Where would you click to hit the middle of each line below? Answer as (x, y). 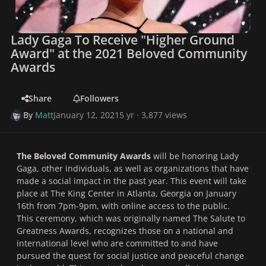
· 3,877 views (161, 115)
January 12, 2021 (87, 115)
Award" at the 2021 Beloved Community (129, 54)
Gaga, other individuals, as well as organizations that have (133, 169)
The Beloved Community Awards (85, 156)
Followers (99, 99)
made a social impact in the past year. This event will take (132, 181)
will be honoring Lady (196, 156)
